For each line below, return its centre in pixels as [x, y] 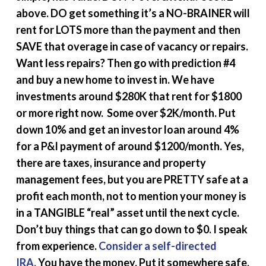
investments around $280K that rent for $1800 [129, 96]
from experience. [56, 246]
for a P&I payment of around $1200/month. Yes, [130, 146]
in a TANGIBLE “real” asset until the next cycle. [127, 212]
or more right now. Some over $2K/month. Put [126, 113]
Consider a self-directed [156, 246]
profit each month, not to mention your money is [131, 196]
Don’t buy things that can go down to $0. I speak [132, 229]
